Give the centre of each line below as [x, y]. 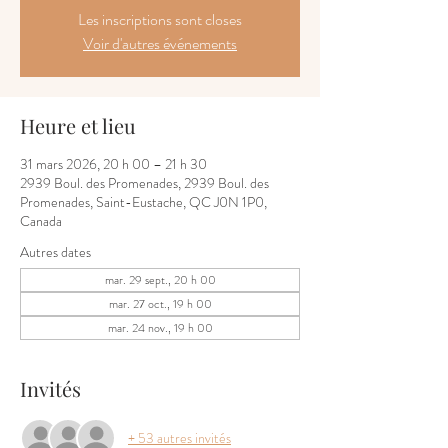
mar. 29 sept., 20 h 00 [160, 280]
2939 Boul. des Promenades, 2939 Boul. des [144, 183]
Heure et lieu [78, 125]
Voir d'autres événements [160, 43]
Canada [41, 221]
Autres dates [55, 252]
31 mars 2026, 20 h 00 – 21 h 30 [113, 164]
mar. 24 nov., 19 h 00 [160, 328]
